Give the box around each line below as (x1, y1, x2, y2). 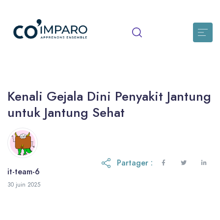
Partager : (117, 157, 153, 169)
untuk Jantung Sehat (7, 103, 125, 122)
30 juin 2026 (40, 177, 74, 187)
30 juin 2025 (7, 180, 40, 190)
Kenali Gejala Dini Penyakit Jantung (7, 87, 211, 106)
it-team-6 (7, 166, 40, 178)
